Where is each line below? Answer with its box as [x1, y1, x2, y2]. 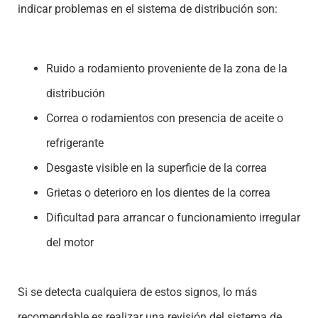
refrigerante [46, 136, 104, 150]
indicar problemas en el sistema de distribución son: [18, 1, 278, 16]
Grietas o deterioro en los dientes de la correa [46, 186, 270, 200]
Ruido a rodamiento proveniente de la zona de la [46, 62, 287, 76]
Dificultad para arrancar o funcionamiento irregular [46, 211, 300, 225]
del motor [46, 236, 94, 250]
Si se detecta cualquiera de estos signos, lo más [18, 285, 257, 300]
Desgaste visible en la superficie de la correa [46, 161, 267, 175]
